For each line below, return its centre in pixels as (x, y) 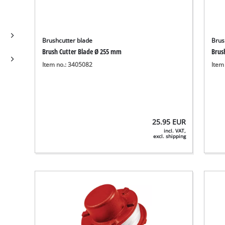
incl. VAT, (175, 131)
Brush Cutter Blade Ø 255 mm (82, 51)
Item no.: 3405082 (68, 64)
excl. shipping (170, 136)
